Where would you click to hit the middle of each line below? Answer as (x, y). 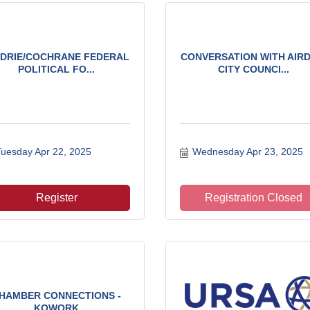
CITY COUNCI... (254, 69)
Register (56, 198)
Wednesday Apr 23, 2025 (247, 152)
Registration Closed (254, 198)
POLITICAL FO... (56, 69)
